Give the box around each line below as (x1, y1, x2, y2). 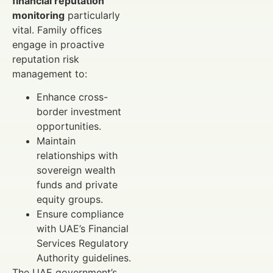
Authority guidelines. (37, 252, 131, 264)
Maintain (37, 135, 76, 147)
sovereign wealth (37, 164, 115, 177)
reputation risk (12, 53, 79, 66)
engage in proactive (12, 38, 104, 51)
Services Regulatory (37, 237, 129, 250)
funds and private (37, 179, 118, 191)
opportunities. (37, 120, 101, 133)
